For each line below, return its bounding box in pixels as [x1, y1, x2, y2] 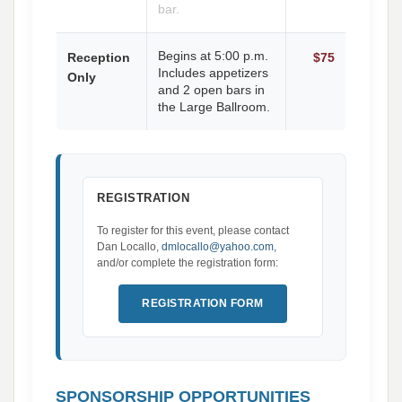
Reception [67, 50, 130, 65]
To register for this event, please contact [97, 224, 289, 237]
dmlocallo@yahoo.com [162, 240, 274, 253]
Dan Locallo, [97, 240, 162, 253]
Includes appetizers [158, 66, 268, 80]
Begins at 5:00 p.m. [158, 48, 268, 63]
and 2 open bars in [158, 83, 265, 97]
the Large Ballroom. [158, 100, 270, 114]
